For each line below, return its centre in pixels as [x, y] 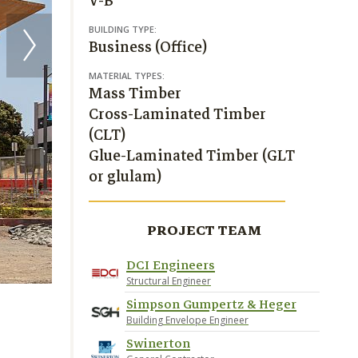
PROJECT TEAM [204, 231]
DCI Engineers [171, 265]
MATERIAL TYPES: [127, 76]
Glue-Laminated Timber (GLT [192, 155]
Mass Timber [135, 93]
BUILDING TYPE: [123, 29]
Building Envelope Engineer [187, 320]
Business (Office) [148, 47]
